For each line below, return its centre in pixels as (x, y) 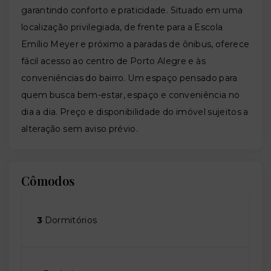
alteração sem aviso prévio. (80, 129)
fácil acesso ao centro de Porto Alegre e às (113, 61)
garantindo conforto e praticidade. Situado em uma (132, 11)
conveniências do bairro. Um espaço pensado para (129, 78)
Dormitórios (70, 220)
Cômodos (48, 181)
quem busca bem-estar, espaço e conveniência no (131, 95)
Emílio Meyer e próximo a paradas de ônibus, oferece (135, 44)
